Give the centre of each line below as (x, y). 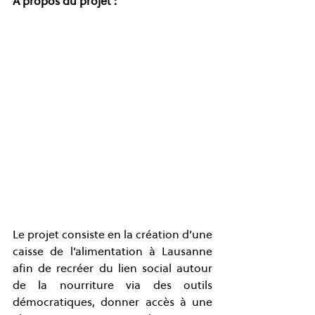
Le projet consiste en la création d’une (112, 234)
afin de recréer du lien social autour (112, 268)
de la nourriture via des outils (112, 284)
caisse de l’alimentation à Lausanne (112, 251)
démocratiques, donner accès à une (112, 301)
